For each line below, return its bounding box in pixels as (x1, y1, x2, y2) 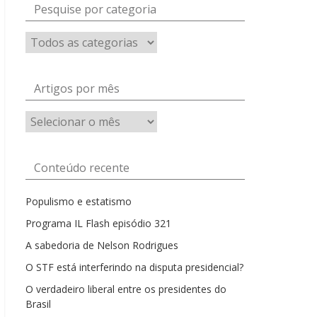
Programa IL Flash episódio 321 (25, 217, 171, 230)
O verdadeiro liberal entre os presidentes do (25, 282, 226, 296)
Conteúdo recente (34, 160, 129, 175)
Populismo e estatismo (25, 195, 132, 208)
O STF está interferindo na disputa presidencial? (25, 260, 243, 274)
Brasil (25, 297, 51, 311)
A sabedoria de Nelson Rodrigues (25, 238, 178, 252)
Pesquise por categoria (34, 1, 156, 17)
